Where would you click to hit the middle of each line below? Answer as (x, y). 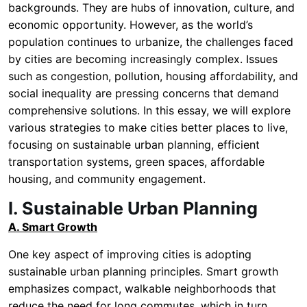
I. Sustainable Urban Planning (133, 208)
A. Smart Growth (53, 227)
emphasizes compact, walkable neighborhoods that (142, 288)
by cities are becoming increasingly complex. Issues (143, 59)
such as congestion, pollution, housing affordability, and (153, 76)
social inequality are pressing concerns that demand (144, 93)
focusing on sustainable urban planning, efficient (134, 145)
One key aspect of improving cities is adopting (130, 254)
